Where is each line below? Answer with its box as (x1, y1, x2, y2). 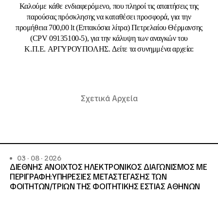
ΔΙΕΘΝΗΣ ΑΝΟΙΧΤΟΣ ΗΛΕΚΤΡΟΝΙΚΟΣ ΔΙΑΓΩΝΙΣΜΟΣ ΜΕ (10, 162, 207, 172)
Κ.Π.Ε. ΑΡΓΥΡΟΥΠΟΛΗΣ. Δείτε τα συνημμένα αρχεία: (24, 45, 194, 53)
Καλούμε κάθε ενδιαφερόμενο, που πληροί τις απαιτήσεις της (19, 2, 199, 10)
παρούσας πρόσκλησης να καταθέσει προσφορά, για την (27, 13, 191, 21)
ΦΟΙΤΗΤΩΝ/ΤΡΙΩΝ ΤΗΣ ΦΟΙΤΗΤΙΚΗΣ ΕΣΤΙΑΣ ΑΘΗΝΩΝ (10, 182, 200, 192)
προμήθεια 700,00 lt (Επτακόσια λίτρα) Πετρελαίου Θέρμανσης (16, 23, 202, 32)
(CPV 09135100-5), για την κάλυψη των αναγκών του (30, 34, 188, 42)
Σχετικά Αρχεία (80, 93, 138, 104)
